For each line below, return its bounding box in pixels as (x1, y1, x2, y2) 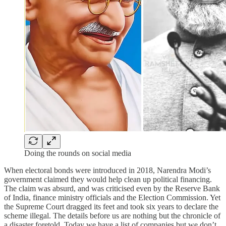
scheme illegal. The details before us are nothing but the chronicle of (4, 211, 220, 220)
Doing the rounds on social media (24, 149, 131, 158)
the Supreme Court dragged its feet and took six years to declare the (4, 202, 218, 211)
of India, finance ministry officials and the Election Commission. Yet (4, 193, 220, 202)
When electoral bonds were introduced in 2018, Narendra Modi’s (4, 166, 211, 175)
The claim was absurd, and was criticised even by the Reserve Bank (4, 184, 220, 193)
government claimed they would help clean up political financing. (4, 175, 212, 184)
